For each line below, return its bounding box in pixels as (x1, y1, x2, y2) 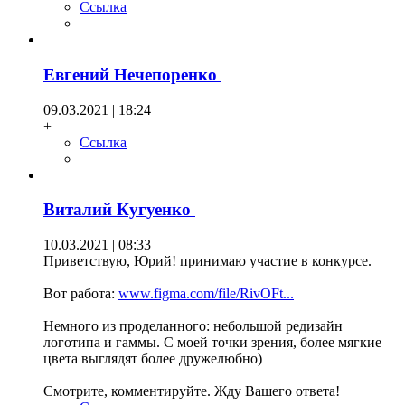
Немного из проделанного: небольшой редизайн (43, 318, 343, 334)
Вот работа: (43, 286, 118, 302)
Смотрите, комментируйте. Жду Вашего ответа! (43, 383, 340, 400)
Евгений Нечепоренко (43, 65, 221, 84)
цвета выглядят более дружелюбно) (43, 351, 262, 367)
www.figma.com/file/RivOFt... (118, 286, 294, 302)
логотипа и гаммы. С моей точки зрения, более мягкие (43, 334, 381, 351)
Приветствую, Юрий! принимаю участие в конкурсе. (43, 253, 372, 269)
